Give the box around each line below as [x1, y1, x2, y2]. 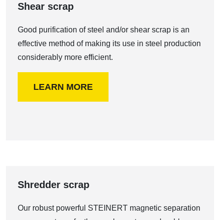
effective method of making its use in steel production [18, 39, 201, 48]
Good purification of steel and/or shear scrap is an [18, 26, 190, 34]
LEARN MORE [33, 82, 93, 92]
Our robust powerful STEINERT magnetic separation [18, 204, 200, 212]
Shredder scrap [18, 179, 89, 190]
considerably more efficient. [18, 53, 113, 61]
